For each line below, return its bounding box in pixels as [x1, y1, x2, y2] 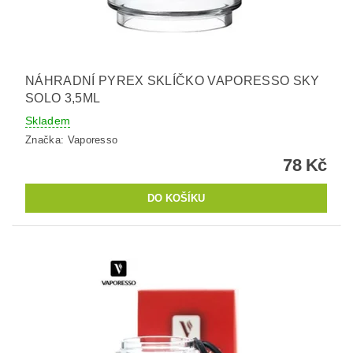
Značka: [25, 134, 68, 147]
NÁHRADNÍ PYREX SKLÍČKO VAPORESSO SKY [25, 74, 320, 88]
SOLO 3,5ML [25, 91, 101, 106]
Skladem [25, 114, 71, 128]
